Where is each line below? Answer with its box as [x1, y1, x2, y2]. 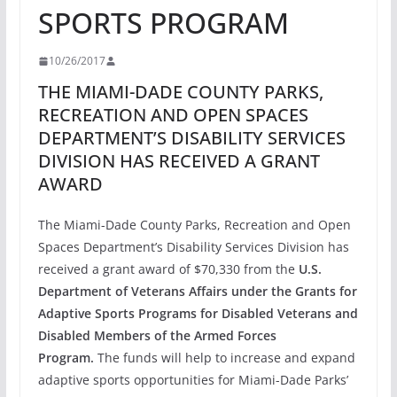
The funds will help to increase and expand [93, 349, 355, 366]
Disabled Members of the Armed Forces [37, 327, 276, 344]
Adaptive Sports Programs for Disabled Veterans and [37, 305, 358, 322]
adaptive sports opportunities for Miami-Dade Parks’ [37, 371, 348, 388]
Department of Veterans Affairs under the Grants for [37, 283, 357, 300]
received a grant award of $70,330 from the [37, 261, 299, 277]
